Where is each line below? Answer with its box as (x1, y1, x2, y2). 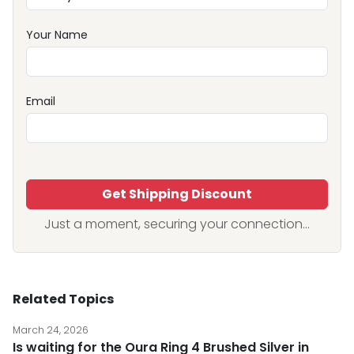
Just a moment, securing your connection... (44, 215, 310, 233)
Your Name (26, 27, 88, 43)
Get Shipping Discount (102, 185, 252, 203)
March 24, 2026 (13, 323, 88, 337)
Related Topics (13, 290, 114, 308)
